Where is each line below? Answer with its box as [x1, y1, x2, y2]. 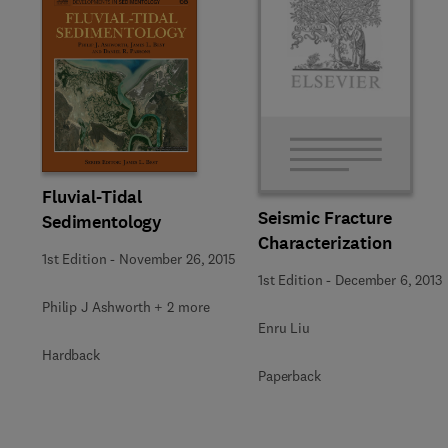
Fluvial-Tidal [42, 184, 144, 209]
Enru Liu [258, 319, 310, 337]
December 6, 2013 [335, 271, 442, 289]
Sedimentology [42, 209, 163, 234]
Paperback [258, 367, 321, 385]
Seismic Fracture [258, 206, 392, 230]
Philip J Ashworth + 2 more [42, 297, 210, 316]
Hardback [42, 345, 100, 364]
